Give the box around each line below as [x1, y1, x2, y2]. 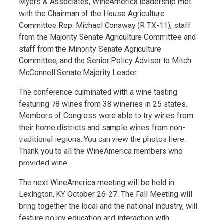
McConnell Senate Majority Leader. [19, 67, 137, 77]
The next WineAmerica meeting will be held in [19, 177, 174, 187]
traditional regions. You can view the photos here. [19, 134, 186, 144]
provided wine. [19, 158, 69, 167]
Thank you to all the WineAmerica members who [19, 146, 183, 156]
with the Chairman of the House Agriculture [19, 8, 165, 18]
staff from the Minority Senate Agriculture [19, 44, 161, 54]
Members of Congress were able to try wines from [19, 110, 193, 120]
